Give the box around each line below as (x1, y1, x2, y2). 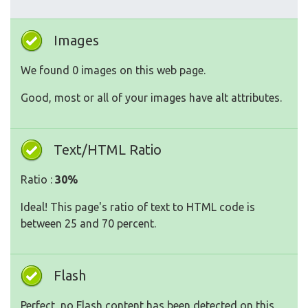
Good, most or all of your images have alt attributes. (21, 91, 282, 104)
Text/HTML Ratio (54, 142, 162, 158)
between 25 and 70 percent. (21, 217, 156, 230)
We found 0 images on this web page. (21, 64, 206, 77)
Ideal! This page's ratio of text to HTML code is (21, 201, 255, 214)
